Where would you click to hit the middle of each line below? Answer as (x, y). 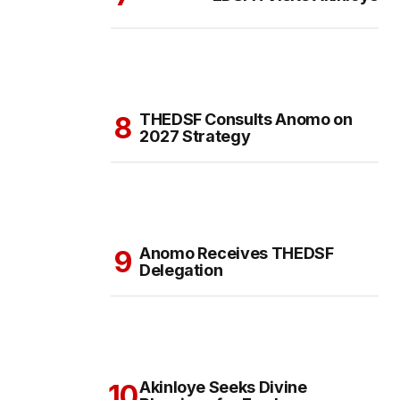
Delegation (181, 271)
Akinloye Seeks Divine (223, 387)
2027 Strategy (195, 137)
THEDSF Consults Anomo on (246, 120)
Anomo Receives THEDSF (237, 254)
